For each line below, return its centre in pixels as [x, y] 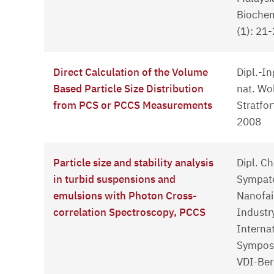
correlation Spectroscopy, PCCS [129, 213]
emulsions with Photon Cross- [125, 196]
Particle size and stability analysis [133, 163]
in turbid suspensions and [114, 180]
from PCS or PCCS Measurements [133, 106]
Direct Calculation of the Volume [131, 72]
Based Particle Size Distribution [128, 89]
